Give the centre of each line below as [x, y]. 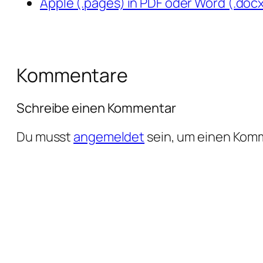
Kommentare [72, 75]
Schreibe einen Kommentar [96, 108]
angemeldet [109, 137]
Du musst [45, 137]
